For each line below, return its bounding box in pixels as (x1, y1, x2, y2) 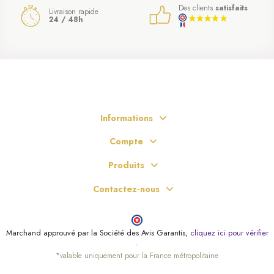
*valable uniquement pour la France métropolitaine (56, 250, 218, 262)
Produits (108, 159, 144, 172)
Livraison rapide (48, 6, 98, 17)
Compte (109, 135, 143, 148)
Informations (100, 111, 153, 124)
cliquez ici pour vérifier (190, 228, 268, 239)
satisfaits (215, 2, 248, 13)
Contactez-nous (93, 182, 160, 195)
